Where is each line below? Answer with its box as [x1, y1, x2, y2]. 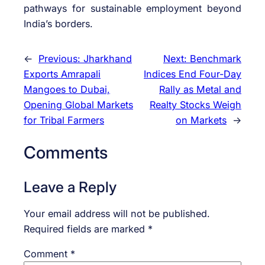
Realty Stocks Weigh [150, 98, 241, 111]
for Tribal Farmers [24, 114, 104, 126]
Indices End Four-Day [144, 67, 241, 80]
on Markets [176, 114, 227, 126]
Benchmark [190, 52, 241, 64]
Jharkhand [83, 52, 132, 64]
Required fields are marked [24, 223, 148, 235]
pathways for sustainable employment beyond [24, 2, 241, 15]
